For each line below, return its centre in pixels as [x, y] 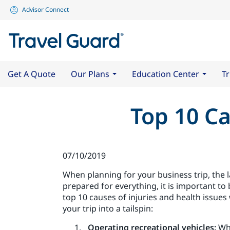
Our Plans [90, 74]
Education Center [166, 74]
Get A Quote [32, 74]
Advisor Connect [45, 9]
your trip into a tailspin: [108, 208]
